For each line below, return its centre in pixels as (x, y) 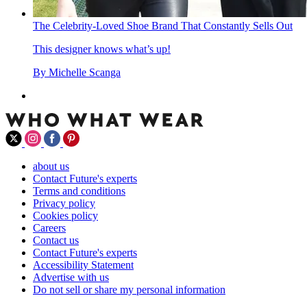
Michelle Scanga (85, 73)
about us (51, 167)
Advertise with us (71, 278)
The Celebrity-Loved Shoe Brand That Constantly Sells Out (163, 26)
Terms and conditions (79, 191)
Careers (49, 228)
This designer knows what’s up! (102, 49)
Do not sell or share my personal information (129, 290)
